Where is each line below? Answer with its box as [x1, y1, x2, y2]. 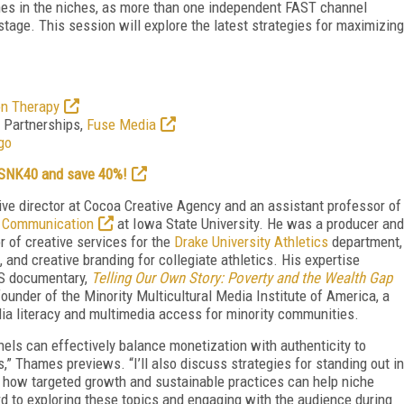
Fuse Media [87, 115, 156, 133]
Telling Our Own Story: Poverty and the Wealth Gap [91, 268, 392, 287]
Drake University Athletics [174, 232, 328, 251]
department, [328, 232, 402, 251]
